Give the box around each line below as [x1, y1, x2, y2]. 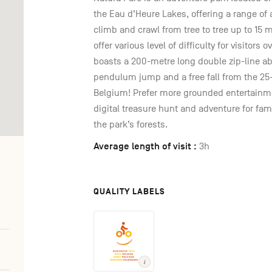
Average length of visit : [93, 140, 197, 153]
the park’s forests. [93, 119, 168, 131]
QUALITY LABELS [93, 186, 165, 197]
